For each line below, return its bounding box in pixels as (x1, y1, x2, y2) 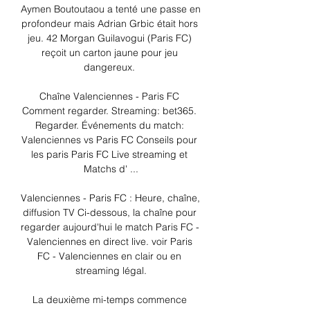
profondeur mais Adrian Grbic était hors (21, 17, 198, 30)
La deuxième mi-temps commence (32, 293, 187, 307)
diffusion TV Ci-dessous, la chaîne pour (22, 206, 197, 219)
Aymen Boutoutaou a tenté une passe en (21, 3, 201, 16)
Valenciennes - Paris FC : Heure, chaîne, (21, 192, 200, 205)
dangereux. (84, 61, 138, 74)
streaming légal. (75, 264, 147, 277)
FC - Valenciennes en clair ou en (37, 250, 181, 263)
